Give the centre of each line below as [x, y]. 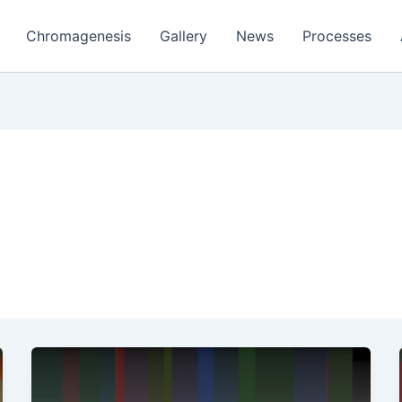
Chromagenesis [79, 36]
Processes [337, 36]
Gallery [184, 36]
